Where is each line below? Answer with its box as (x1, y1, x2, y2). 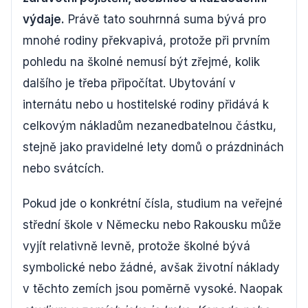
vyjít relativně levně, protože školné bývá (23, 239, 250, 253)
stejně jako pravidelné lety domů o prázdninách (23, 140, 284, 154)
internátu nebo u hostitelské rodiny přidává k (23, 98, 269, 111)
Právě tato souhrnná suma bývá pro (65, 12, 266, 26)
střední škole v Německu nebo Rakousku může (23, 218, 281, 232)
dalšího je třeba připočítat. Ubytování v (23, 76, 236, 90)
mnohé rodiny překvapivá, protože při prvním (23, 34, 270, 47)
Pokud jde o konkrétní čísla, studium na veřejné (23, 197, 283, 210)
